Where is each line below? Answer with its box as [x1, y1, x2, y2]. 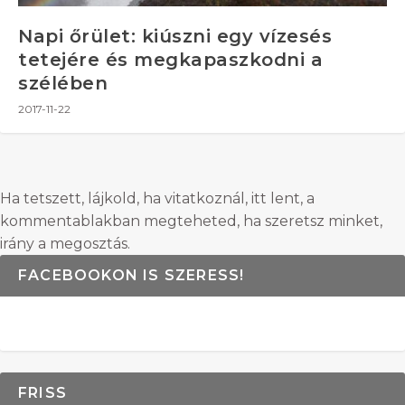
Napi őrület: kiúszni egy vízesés [18, 25, 332, 48]
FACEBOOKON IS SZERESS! [18, 267, 245, 285]
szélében [18, 72, 108, 95]
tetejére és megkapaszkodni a [18, 49, 323, 71]
